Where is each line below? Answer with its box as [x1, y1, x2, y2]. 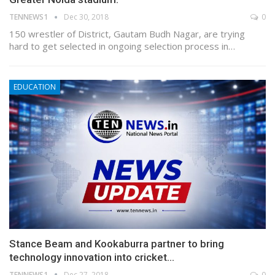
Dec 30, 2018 [64, 12, 109, 23]
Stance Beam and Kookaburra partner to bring [9, 237, 224, 250]
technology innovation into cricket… [9, 250, 174, 263]
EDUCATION [14, 82, 56, 93]
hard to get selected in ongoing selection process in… [9, 40, 235, 53]
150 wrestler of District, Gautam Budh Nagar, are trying [9, 28, 245, 41]
